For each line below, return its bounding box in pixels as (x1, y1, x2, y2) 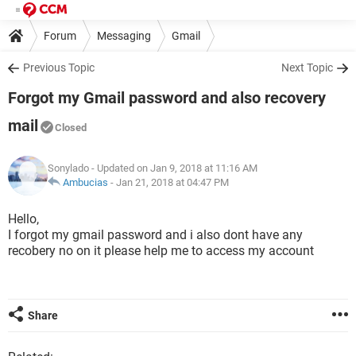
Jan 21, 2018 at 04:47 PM (116, 176, 229, 188)
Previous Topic (23, 61, 95, 74)
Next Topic (281, 61, 333, 74)
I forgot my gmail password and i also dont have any (8, 227, 303, 242)
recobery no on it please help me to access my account (8, 243, 314, 258)
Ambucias (63, 176, 108, 188)
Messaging (97, 29, 151, 42)
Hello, (8, 211, 39, 226)
